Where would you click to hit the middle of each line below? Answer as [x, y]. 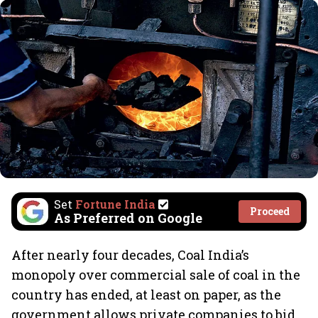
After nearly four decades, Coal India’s [130, 255]
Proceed [270, 211]
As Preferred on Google [128, 218]
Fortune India [115, 204]
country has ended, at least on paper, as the [146, 295]
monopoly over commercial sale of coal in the [156, 275]
